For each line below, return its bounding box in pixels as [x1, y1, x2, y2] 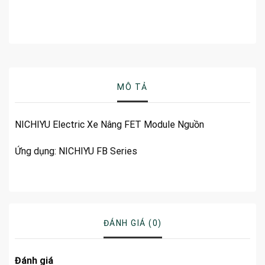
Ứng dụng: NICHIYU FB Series [14, 146, 137, 157]
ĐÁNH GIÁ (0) [103, 218, 162, 228]
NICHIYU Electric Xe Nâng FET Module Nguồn [14, 118, 204, 130]
